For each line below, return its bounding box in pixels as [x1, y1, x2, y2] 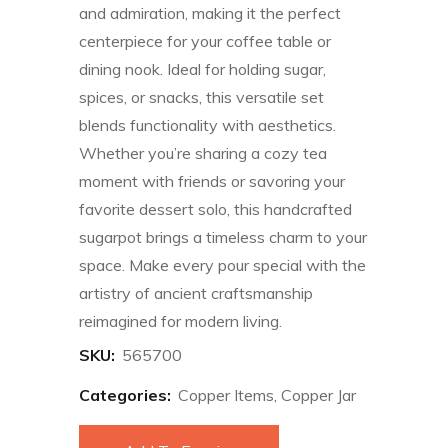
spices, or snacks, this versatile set [79, 87, 324, 107]
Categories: [79, 385, 171, 405]
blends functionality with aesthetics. [79, 115, 336, 135]
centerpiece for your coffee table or [79, 31, 331, 51]
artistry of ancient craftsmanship [79, 283, 313, 303]
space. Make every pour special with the [79, 255, 366, 275]
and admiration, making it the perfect [79, 3, 341, 23]
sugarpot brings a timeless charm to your [79, 227, 367, 247]
